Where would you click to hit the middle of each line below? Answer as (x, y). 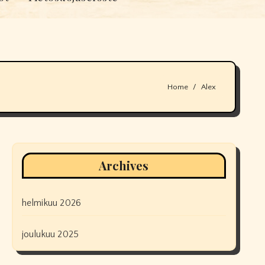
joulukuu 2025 (50, 234)
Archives (124, 165)
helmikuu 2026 (51, 203)
